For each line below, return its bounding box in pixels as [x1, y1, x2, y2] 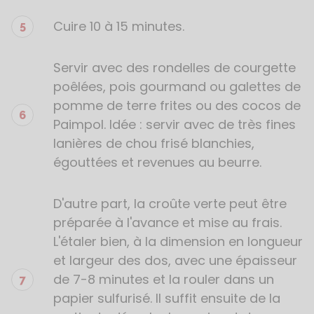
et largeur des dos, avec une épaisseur [53, 252, 297, 269]
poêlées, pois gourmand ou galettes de [53, 78, 301, 95]
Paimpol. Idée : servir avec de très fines [53, 116, 296, 133]
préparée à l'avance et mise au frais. [53, 214, 282, 231]
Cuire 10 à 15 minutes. [53, 18, 184, 35]
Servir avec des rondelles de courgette [53, 59, 296, 76]
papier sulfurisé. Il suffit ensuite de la [53, 289, 280, 307]
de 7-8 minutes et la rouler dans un [53, 271, 274, 288]
